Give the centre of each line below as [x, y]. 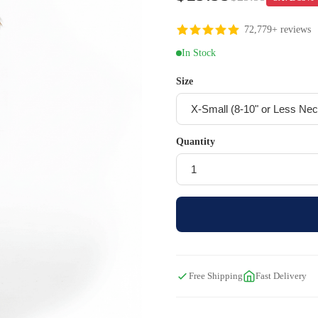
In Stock [199, 53]
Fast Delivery [281, 276]
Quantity [196, 142]
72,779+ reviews [278, 29]
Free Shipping [216, 276]
